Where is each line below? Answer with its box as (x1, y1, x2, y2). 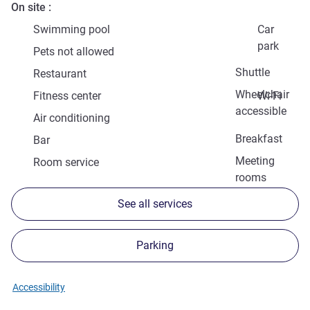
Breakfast (235, 132, 282, 146)
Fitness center (33, 89, 101, 103)
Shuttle (235, 66, 270, 80)
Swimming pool (33, 23, 110, 37)
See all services (118, 197, 192, 211)
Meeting (235, 154, 275, 168)
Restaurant (33, 67, 86, 81)
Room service (33, 156, 99, 170)
